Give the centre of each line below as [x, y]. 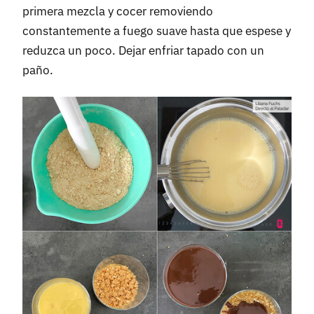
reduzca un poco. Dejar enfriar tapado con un [143, 51]
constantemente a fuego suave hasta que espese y [157, 31]
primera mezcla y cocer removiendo [118, 12]
